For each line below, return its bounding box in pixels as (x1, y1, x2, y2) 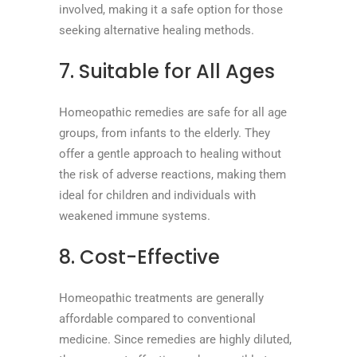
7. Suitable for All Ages (59, 57, 275, 84)
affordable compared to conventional (59, 311, 256, 326)
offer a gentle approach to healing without (59, 146, 281, 161)
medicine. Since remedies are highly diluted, (59, 331, 292, 347)
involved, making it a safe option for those (59, 2, 283, 17)
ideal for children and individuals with (59, 187, 256, 202)
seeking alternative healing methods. (59, 22, 254, 37)
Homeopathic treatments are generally (59, 290, 264, 305)
